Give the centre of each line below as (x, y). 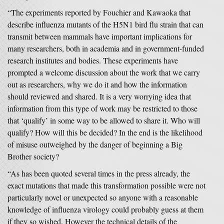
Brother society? (33, 156)
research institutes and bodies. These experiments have (93, 60)
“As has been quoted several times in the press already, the (99, 173)
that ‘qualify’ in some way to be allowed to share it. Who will (104, 120)
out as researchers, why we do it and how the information (97, 84)
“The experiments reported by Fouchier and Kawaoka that (99, 12)
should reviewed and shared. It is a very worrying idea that (99, 96)
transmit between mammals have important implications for (100, 36)
